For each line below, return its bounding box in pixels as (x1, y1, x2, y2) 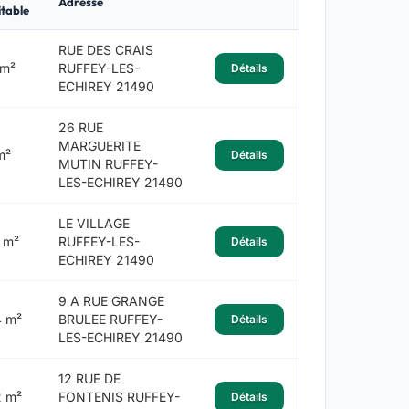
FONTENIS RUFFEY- (58, 389, 180, 405)
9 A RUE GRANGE (58, 293, 164, 309)
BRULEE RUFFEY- (58, 311, 163, 328)
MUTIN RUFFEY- (58, 156, 158, 173)
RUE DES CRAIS (58, 42, 153, 58)
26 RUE (58, 120, 103, 136)
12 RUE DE (58, 371, 121, 387)
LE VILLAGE (58, 215, 130, 232)
